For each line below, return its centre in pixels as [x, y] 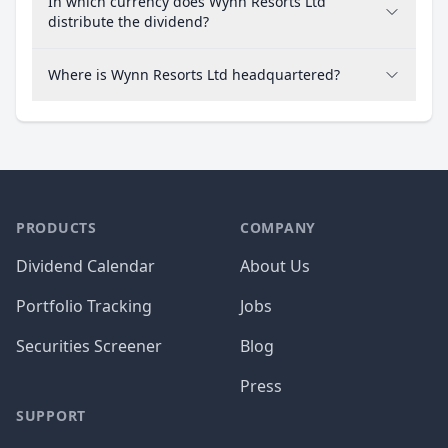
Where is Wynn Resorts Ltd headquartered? [194, 74]
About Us [275, 266]
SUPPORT [51, 415]
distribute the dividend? [128, 21]
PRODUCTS [56, 227]
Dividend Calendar [85, 266]
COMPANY [278, 227]
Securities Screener [89, 346]
